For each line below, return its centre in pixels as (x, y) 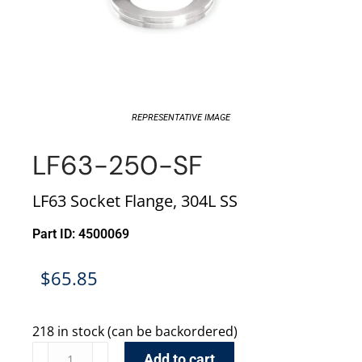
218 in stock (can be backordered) (135, 332)
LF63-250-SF (118, 166)
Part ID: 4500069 (81, 234)
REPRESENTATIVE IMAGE (181, 118)
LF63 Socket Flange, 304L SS (135, 201)
